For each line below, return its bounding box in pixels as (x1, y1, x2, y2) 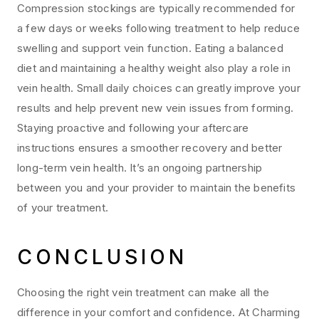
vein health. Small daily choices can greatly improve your (17, 81, 300, 95)
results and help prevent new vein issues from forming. (17, 101, 294, 115)
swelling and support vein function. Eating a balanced (17, 41, 283, 56)
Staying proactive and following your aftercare (17, 121, 249, 135)
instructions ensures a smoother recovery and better (17, 141, 283, 155)
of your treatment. (17, 201, 109, 215)
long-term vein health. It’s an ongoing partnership (17, 161, 263, 175)
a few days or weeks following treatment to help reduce (17, 21, 300, 36)
